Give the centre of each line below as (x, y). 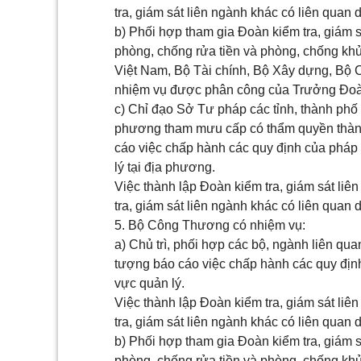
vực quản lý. (149, 283)
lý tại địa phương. (165, 167)
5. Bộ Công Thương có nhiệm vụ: (210, 225)
